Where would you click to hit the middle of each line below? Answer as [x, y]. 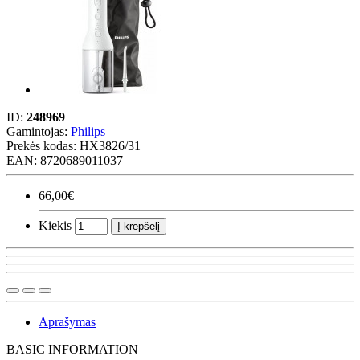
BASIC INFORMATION [72, 349]
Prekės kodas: [43, 145]
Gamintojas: [39, 131]
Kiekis [55, 225]
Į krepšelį [139, 226]
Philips [88, 131]
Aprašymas [67, 321]
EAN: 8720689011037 [65, 160]
